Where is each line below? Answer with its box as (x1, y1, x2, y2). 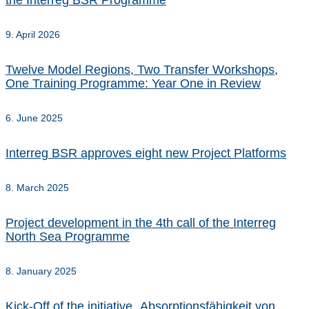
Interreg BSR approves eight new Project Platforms (6, 146, 286, 161)
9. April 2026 (6, 29, 60, 41)
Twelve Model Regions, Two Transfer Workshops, (6, 63, 278, 77)
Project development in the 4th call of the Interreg (6, 216, 276, 230)
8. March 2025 (6, 182, 69, 194)
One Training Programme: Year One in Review (6, 77, 261, 91)
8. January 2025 (6, 266, 77, 277)
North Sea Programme (6, 230, 130, 244)
